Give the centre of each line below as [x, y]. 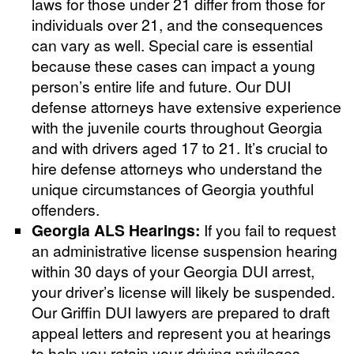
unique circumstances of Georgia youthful [173, 188]
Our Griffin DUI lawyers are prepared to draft [181, 311]
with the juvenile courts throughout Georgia [177, 126]
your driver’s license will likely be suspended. [183, 291]
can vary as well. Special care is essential [172, 44]
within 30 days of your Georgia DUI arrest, [173, 270]
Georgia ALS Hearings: [116, 230]
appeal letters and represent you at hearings [181, 332]
